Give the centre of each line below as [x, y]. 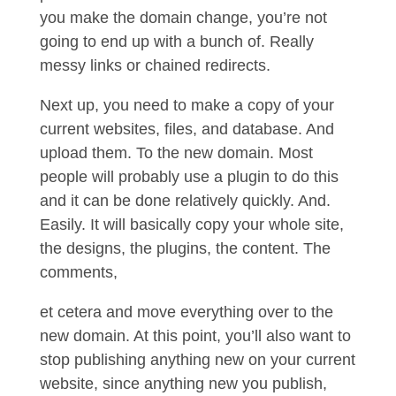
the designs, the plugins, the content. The [185, 248]
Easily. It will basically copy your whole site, [191, 225]
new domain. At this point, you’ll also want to [195, 336]
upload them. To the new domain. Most [176, 153]
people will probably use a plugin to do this [189, 177]
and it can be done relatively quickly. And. [185, 201]
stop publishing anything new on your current [197, 360]
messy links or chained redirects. [157, 65]
